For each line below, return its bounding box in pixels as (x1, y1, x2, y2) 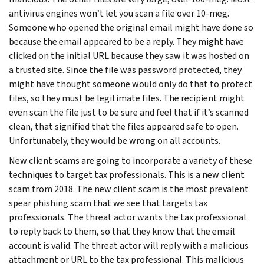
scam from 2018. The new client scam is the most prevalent (9, 182, 249, 195)
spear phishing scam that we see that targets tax (9, 196, 207, 209)
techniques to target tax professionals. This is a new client (9, 168, 245, 181)
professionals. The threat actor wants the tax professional (9, 210, 246, 223)
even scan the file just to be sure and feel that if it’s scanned (9, 105, 249, 118)
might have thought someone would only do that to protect (9, 77, 252, 90)
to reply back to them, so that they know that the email (9, 225, 235, 237)
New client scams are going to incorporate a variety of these (9, 154, 252, 167)
